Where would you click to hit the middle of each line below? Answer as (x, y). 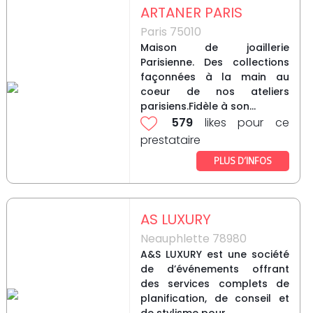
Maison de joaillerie (214, 48)
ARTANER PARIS (191, 13)
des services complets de (214, 284)
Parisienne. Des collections (214, 63)
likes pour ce (241, 123)
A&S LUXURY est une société (214, 255)
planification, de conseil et (214, 299)
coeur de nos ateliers (214, 92)
